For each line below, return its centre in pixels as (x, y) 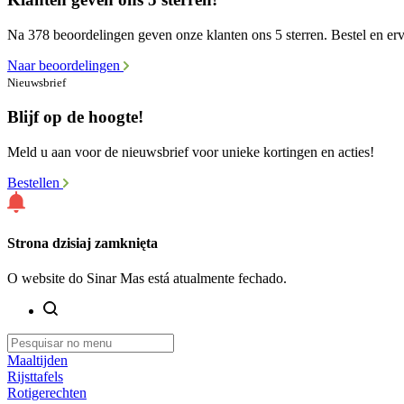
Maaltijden (37, 361)
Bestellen (35, 182)
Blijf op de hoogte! (75, 116)
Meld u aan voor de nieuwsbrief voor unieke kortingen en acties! (191, 151)
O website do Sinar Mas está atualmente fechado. (147, 279)
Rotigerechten (47, 393)
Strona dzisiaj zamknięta (83, 243)
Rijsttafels (35, 377)
